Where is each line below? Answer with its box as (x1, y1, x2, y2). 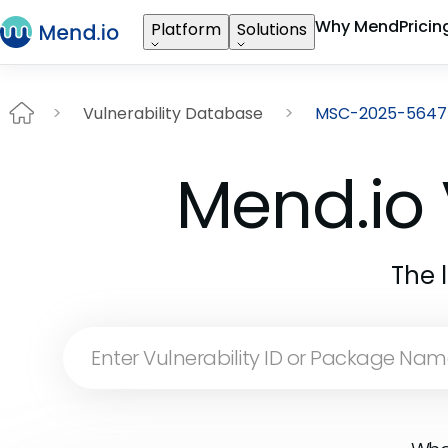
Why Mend (315, 15, 399, 38)
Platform (151, 18, 221, 41)
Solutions (237, 18, 307, 41)
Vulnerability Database (83, 101, 263, 125)
